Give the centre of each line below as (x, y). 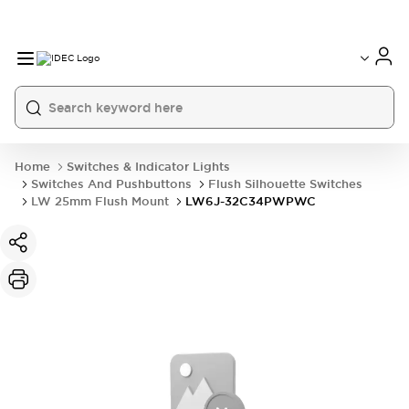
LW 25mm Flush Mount (100, 201)
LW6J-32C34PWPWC (251, 201)
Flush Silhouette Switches (285, 184)
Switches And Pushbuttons (111, 184)
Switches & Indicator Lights (148, 167)
